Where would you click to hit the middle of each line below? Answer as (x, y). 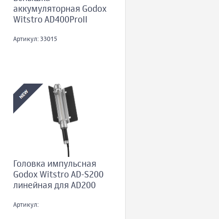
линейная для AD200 (54, 186)
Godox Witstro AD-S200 (58, 175)
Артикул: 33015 (35, 40)
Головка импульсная (55, 164)
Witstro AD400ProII (50, 20)
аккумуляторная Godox (60, 10)
